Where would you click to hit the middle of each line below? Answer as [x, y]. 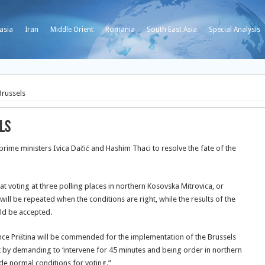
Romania [120, 30]
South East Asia [172, 30]
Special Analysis [235, 30]
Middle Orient [72, 30]
